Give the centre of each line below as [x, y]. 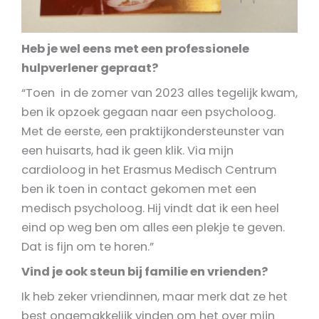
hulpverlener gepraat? [90, 68]
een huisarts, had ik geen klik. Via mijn [127, 150]
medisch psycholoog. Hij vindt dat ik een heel [150, 208]
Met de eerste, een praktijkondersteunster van [153, 131]
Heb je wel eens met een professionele [135, 48]
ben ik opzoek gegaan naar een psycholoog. [148, 112]
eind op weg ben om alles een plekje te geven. [153, 227]
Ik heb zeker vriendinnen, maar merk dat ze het [155, 297]
